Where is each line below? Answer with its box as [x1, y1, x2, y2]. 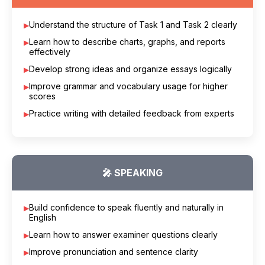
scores [29, 91, 56, 102]
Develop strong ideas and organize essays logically [29, 64, 232, 75]
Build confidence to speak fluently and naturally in [29, 202, 224, 213]
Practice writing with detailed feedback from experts [29, 108, 234, 119]
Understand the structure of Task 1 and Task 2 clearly [29, 20, 237, 30]
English [29, 212, 56, 223]
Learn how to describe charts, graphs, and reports [29, 37, 225, 47]
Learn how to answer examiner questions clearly [29, 230, 218, 240]
